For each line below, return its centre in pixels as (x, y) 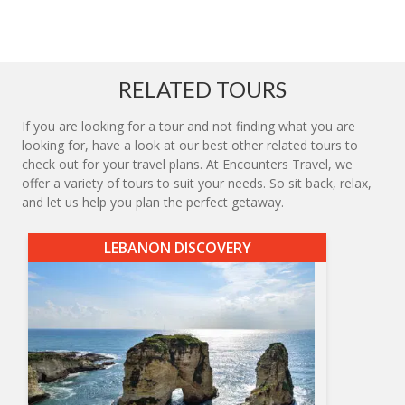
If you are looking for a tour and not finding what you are (188, 127)
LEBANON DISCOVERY (177, 248)
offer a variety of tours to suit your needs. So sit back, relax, (197, 184)
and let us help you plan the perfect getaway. (153, 202)
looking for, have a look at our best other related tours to (190, 146)
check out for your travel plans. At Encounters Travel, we (187, 165)
